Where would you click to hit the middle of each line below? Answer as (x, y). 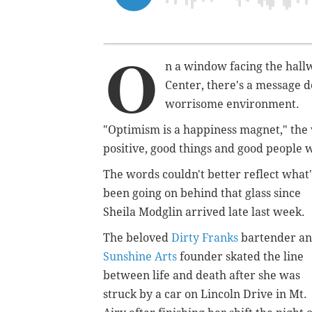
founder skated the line (240, 256)
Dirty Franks (205, 237)
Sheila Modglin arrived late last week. (204, 212)
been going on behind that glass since (202, 193)
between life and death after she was (202, 275)
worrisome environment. (232, 104)
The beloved (137, 237)
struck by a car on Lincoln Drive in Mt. (205, 294)
